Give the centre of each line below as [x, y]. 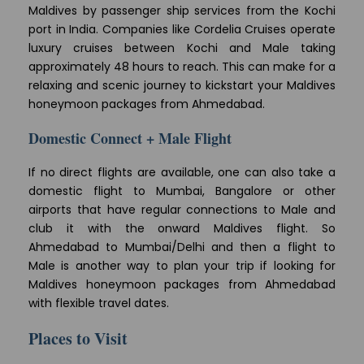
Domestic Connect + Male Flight [130, 139]
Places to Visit [78, 339]
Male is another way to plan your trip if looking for [182, 266]
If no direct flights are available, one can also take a [182, 173]
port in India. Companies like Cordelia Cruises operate [182, 30]
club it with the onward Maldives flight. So [182, 229]
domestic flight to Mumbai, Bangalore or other [182, 191]
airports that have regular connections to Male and [182, 210]
